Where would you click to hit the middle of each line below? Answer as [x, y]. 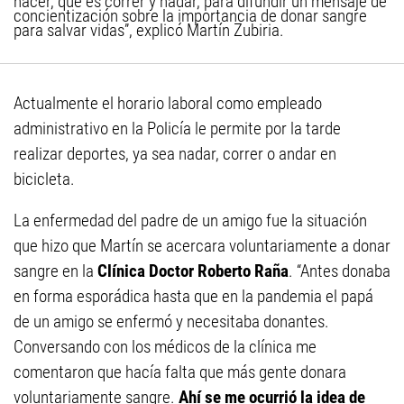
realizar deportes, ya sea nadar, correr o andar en [175, 154]
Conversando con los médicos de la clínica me [165, 347]
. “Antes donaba [340, 271]
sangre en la [55, 271]
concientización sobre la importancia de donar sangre [190, 16]
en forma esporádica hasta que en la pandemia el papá [193, 296]
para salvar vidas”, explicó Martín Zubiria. [149, 30]
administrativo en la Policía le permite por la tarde [177, 129]
